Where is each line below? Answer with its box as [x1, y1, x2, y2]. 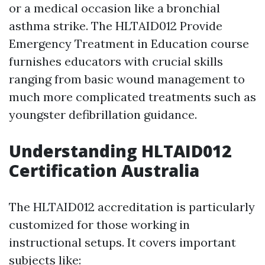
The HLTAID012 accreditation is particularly [9, 199, 255, 214]
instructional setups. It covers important [9, 235, 236, 250]
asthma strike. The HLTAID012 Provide [9, 18, 222, 33]
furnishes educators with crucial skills [9, 54, 223, 69]
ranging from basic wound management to [9, 72, 245, 86]
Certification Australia [9, 159, 199, 182]
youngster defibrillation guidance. [9, 107, 197, 122]
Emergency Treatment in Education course [9, 36, 249, 51]
